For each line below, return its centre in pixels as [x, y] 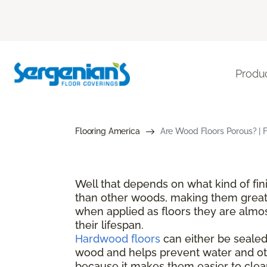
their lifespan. [109, 225]
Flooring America [108, 131]
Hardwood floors [118, 238]
